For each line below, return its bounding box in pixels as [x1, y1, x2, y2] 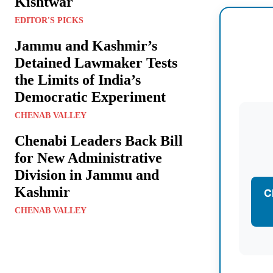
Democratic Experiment [15, 89, 166, 105]
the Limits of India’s [15, 72, 141, 88]
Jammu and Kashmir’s [15, 38, 157, 54]
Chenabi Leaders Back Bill [15, 133, 183, 149]
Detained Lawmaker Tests [15, 55, 177, 71]
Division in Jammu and [15, 167, 159, 183]
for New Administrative [15, 150, 162, 166]
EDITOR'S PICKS [15, 16, 83, 26]
